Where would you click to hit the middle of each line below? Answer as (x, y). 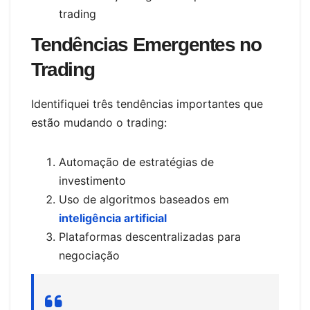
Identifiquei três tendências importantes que (147, 103)
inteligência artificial (113, 218)
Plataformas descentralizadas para (150, 236)
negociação (89, 255)
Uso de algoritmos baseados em (144, 199)
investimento (92, 180)
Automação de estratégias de (136, 162)
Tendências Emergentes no (146, 44)
